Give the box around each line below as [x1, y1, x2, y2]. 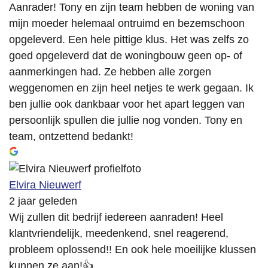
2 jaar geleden [9, 195, 77, 208]
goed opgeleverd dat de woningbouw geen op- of [9, 50, 242, 62]
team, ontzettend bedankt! [9, 130, 133, 143]
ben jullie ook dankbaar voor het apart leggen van [9, 98, 245, 111]
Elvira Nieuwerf [9, 179, 81, 191]
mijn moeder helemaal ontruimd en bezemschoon [9, 17, 245, 30]
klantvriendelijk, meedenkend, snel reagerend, [9, 227, 229, 240]
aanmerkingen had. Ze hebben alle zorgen [9, 66, 211, 78]
